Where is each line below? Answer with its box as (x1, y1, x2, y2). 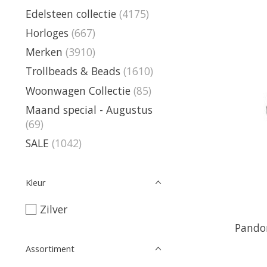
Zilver (39, 202, 67, 216)
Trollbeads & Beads (26, 64, 120, 79)
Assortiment (26, 243, 74, 254)
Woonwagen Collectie (26, 83, 131, 98)
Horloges (26, 25, 72, 40)
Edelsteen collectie (26, 6, 119, 21)
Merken (26, 45, 63, 59)
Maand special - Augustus (26, 102, 153, 117)
